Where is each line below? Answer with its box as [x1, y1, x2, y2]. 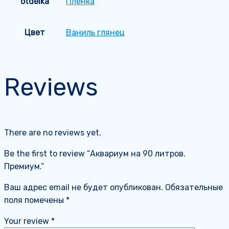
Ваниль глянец [66, 28, 125, 38]
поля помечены [4, 195, 66, 205]
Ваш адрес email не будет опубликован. [4, 182, 163, 192]
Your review [4, 216, 51, 226]
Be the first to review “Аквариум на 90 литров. [4, 148, 186, 158]
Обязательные [165, 182, 223, 192]
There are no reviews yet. [4, 127, 101, 138]
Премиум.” [4, 161, 44, 171]
